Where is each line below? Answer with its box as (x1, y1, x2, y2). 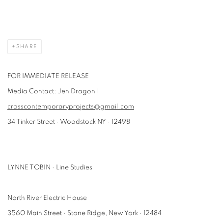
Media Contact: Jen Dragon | (7, 88, 99, 95)
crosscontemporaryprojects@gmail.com (7, 103, 134, 110)
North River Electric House (7, 194, 88, 201)
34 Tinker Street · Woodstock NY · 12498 (7, 118, 130, 125)
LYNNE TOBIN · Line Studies (7, 164, 92, 171)
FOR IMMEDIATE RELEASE (7, 73, 89, 80)
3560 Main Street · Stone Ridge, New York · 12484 (7, 210, 162, 217)
